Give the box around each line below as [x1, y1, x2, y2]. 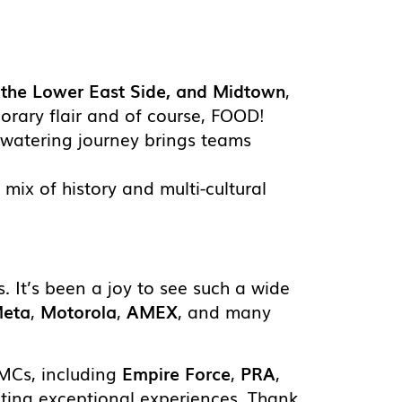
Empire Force [122, 360, 231, 386]
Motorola [40, 299, 117, 325]
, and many [178, 299, 271, 325]
